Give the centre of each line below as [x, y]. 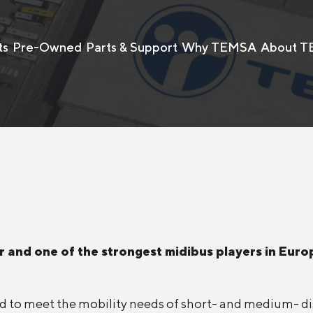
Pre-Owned [47, 48]
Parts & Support [131, 48]
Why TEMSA [219, 48]
